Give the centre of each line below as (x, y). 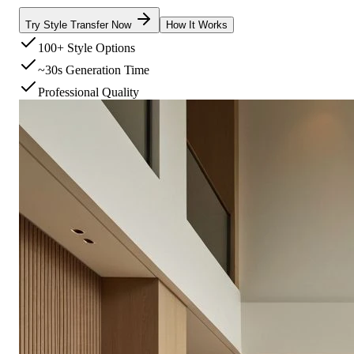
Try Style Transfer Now (80, 24)
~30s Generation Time (94, 70)
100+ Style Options (87, 47)
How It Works (197, 24)
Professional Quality (88, 92)
